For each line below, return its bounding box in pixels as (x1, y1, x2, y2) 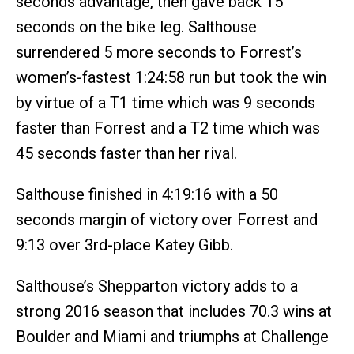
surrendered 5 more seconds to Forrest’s (16, 42, 302, 62)
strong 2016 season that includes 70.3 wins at (16, 301, 332, 321)
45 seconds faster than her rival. (16, 143, 237, 163)
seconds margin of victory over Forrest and (16, 209, 318, 229)
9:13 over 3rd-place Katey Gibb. (16, 235, 233, 254)
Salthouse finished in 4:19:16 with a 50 (16, 184, 278, 204)
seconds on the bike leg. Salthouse (16, 17, 257, 36)
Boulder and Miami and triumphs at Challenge (16, 326, 329, 346)
